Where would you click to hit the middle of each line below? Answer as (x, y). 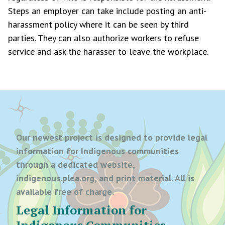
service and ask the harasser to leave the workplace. (108, 51)
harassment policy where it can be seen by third (98, 24)
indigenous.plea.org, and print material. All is (105, 178)
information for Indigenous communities (97, 151)
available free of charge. (65, 192)
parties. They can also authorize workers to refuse (103, 38)
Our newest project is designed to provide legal (112, 137)
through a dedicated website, (75, 164)
